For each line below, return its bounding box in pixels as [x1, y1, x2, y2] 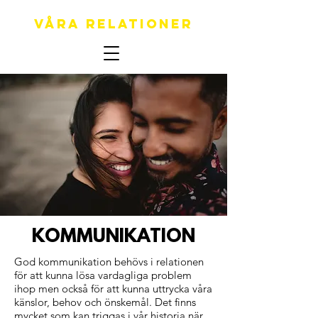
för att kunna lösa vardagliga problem [14, 268, 192, 282]
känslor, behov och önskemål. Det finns [14, 295, 196, 309]
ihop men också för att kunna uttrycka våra [14, 282, 212, 295]
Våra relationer [34, 16, 193, 32]
